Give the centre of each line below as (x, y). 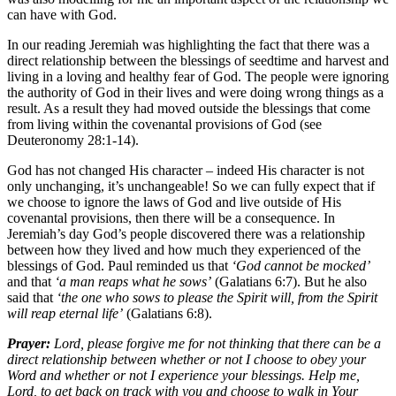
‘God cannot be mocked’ (301, 266)
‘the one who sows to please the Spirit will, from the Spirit (217, 298)
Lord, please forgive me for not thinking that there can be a (216, 344)
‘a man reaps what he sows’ (133, 282)
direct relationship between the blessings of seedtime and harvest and (198, 61)
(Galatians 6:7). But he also (289, 282)
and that (31, 282)
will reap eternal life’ (65, 314)
